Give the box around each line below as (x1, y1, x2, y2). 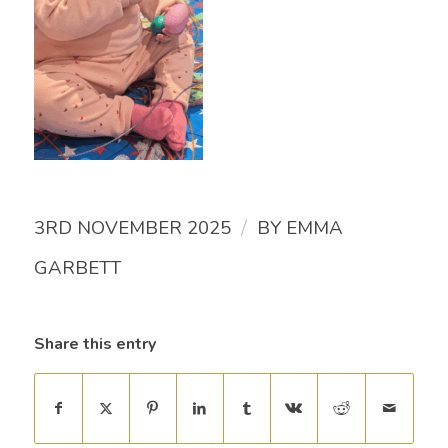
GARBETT (33, 255, 121, 282)
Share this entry (33, 333, 156, 356)
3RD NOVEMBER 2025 (33, 215, 231, 242)
